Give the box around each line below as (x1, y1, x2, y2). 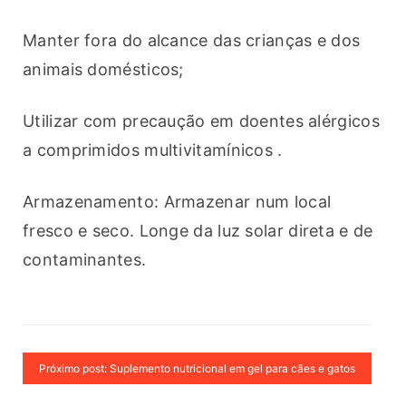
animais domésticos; (23, 60, 189, 80)
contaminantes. (23, 250, 147, 270)
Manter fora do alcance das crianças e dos (23, 31, 361, 51)
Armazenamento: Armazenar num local (23, 192, 332, 212)
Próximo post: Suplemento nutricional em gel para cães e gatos (39, 362, 355, 376)
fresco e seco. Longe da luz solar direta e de (23, 221, 373, 241)
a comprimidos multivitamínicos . (23, 140, 283, 160)
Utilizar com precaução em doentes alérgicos (23, 111, 380, 131)
